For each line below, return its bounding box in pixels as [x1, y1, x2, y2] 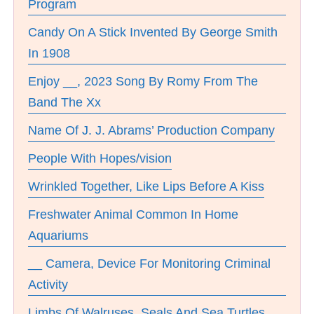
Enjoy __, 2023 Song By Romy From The [28, 74, 258, 88]
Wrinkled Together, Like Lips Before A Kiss [28, 179, 264, 193]
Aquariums [28, 228, 88, 243]
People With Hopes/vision [28, 151, 172, 165]
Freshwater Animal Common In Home [28, 207, 238, 221]
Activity [28, 278, 68, 292]
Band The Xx [28, 95, 101, 109]
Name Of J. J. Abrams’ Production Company [28, 123, 275, 137]
